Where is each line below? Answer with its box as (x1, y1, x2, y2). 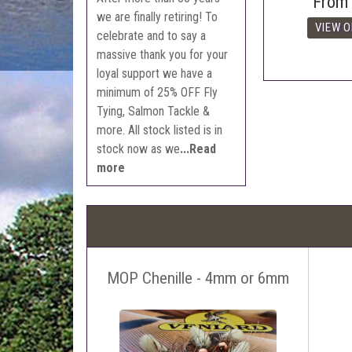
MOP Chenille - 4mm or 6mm (106, 268, 289, 288)
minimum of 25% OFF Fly (97, 84, 218, 100)
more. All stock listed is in (97, 122, 223, 137)
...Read (180, 141, 217, 156)
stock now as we (97, 141, 181, 156)
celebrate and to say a (97, 27, 207, 43)
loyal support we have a (97, 65, 213, 81)
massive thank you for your (97, 46, 229, 62)
